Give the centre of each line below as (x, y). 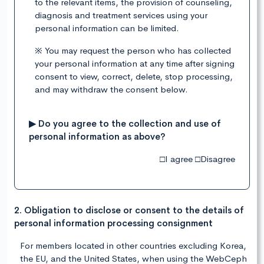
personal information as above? (97, 137)
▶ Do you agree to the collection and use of (125, 124)
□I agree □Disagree (197, 159)
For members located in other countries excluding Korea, (133, 246)
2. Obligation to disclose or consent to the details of (129, 210)
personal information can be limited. (107, 28)
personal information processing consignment (113, 223)
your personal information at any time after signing (135, 64)
